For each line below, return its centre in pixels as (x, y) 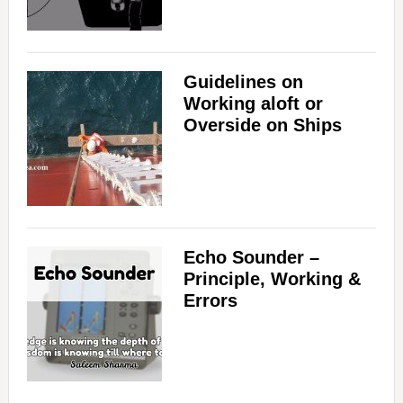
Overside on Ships (262, 125)
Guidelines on (243, 82)
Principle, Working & (272, 279)
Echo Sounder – (251, 258)
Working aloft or (253, 104)
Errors (210, 301)
